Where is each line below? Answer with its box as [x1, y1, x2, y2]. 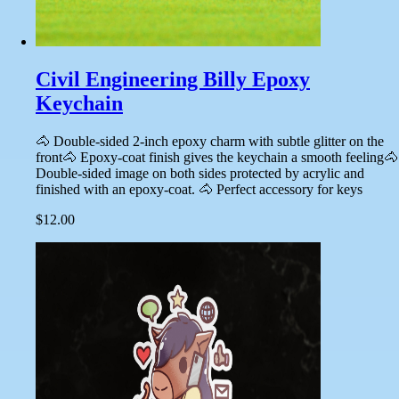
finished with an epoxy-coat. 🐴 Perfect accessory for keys [36, 181, 362, 197]
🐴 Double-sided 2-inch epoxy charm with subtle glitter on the [36, 133, 384, 149]
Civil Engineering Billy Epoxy [36, 67, 310, 91]
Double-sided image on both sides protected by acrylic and [36, 165, 364, 181]
